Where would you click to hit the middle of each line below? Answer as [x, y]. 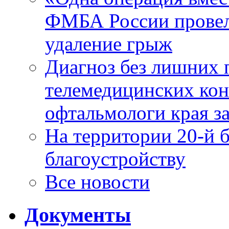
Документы [78, 215]
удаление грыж [109, 44]
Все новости [97, 182]
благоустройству [115, 159]
